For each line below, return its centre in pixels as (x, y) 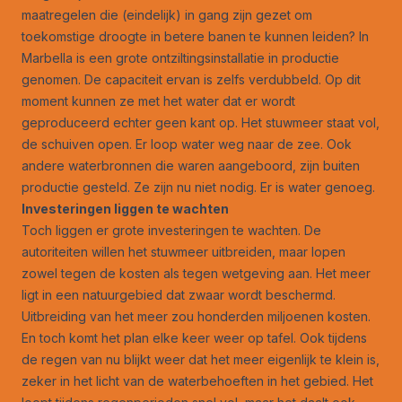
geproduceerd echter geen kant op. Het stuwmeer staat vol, (201, 122)
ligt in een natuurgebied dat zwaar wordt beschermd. (179, 294)
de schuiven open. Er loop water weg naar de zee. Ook (187, 144)
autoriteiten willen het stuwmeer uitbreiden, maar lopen (184, 251)
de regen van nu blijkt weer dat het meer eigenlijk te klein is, (201, 359)
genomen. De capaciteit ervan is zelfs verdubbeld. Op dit (191, 79)
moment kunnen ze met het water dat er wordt (158, 100)
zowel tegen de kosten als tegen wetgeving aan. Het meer (196, 273)
